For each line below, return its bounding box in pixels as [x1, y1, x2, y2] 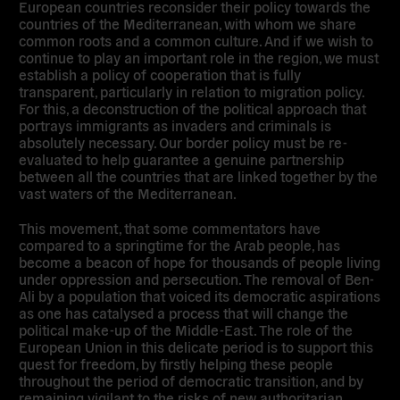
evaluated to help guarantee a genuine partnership [19, 150, 345, 169]
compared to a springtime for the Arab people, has [19, 235, 341, 254]
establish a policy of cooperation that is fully [19, 65, 302, 84]
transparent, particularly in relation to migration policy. [19, 82, 364, 101]
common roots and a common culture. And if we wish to [19, 31, 374, 50]
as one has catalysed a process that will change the [19, 303, 349, 321]
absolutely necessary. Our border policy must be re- [19, 133, 348, 152]
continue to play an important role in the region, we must [19, 48, 379, 67]
